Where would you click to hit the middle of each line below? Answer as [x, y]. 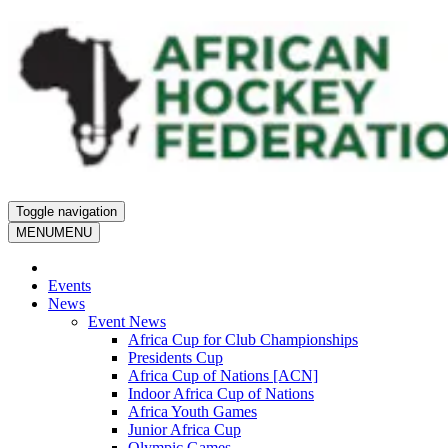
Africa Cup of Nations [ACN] [223, 376]
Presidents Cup [175, 358]
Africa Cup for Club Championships [243, 340]
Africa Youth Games [192, 412]
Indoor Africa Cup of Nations [221, 394]
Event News [127, 322]
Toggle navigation [66, 212]
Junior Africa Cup [184, 430]
